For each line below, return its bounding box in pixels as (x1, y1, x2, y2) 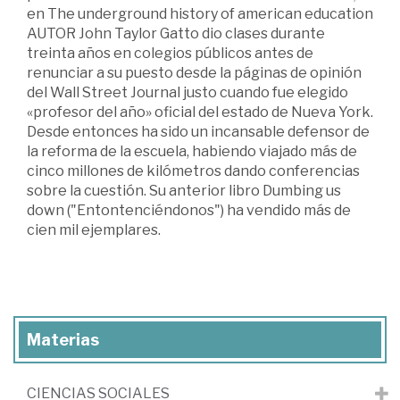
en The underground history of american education (27, 5, 373, 23)
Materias (27, 330, 99, 350)
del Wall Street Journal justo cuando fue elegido (27, 84, 348, 102)
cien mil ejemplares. (27, 221, 161, 239)
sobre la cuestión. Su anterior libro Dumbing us (27, 182, 341, 200)
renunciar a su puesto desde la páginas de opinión (27, 64, 362, 82)
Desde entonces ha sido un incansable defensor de (27, 123, 370, 141)
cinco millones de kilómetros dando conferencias (27, 162, 360, 180)
